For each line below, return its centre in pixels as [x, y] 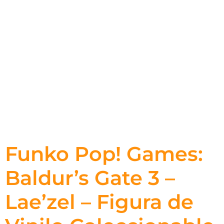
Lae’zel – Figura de [99, 202]
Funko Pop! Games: [104, 154]
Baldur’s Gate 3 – [90, 178]
